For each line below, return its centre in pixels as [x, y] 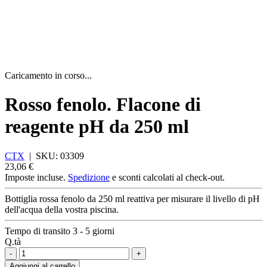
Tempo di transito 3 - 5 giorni [60, 231]
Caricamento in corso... [48, 75]
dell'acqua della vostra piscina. [62, 209]
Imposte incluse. [36, 177]
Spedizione [89, 177]
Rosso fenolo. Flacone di [103, 105]
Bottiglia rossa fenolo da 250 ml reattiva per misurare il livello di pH [132, 198]
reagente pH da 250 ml [97, 127]
